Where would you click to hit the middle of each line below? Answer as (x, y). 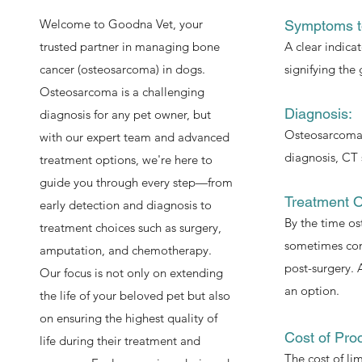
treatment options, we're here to (126, 160)
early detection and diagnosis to (125, 205)
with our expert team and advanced (134, 137)
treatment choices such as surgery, (130, 227)
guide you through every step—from (136, 182)
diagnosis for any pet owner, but (125, 114)
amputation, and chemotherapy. (125, 250)
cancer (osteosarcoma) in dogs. (122, 69)
